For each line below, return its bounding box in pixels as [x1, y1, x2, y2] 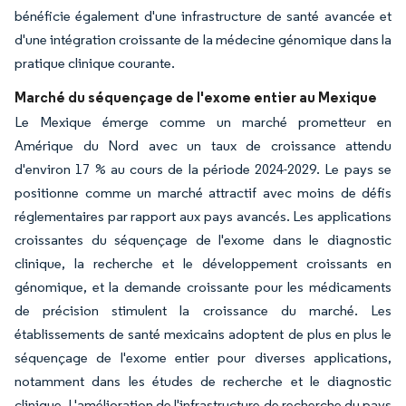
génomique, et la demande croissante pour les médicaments [14, 277, 391, 295]
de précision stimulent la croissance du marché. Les [14, 301, 391, 319]
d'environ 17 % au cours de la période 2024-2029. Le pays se [14, 159, 391, 178]
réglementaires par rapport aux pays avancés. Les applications [14, 207, 391, 225]
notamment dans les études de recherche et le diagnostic [14, 372, 391, 390]
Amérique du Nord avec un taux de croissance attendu [14, 136, 391, 154]
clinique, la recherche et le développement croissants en [14, 254, 391, 272]
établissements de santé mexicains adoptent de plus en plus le [14, 324, 391, 343]
